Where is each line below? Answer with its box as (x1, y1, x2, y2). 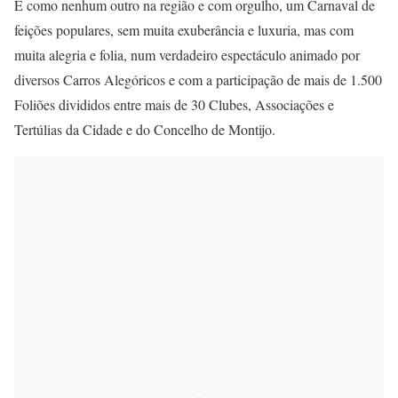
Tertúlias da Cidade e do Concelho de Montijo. (14, 119, 275, 139)
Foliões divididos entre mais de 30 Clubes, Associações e (14, 94, 334, 114)
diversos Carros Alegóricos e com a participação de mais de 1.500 (14, 69, 382, 89)
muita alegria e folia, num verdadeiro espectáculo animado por (14, 44, 360, 64)
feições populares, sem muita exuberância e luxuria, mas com (14, 20, 354, 39)
